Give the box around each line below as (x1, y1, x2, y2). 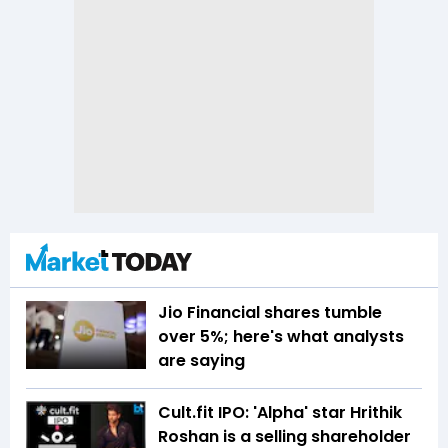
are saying (158, 349, 245, 373)
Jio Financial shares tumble (158, 301, 382, 325)
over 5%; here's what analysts (158, 325, 404, 349)
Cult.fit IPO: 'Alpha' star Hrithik (158, 401, 402, 425)
